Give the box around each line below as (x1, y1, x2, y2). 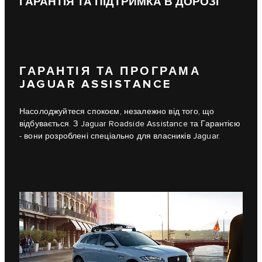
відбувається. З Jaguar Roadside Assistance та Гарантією (19, 119, 240, 129)
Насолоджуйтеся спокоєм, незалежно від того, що (19, 107, 215, 117)
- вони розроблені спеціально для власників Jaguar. (19, 132, 220, 142)
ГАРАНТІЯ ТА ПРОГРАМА (19, 64, 201, 79)
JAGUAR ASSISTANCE (19, 77, 172, 92)
